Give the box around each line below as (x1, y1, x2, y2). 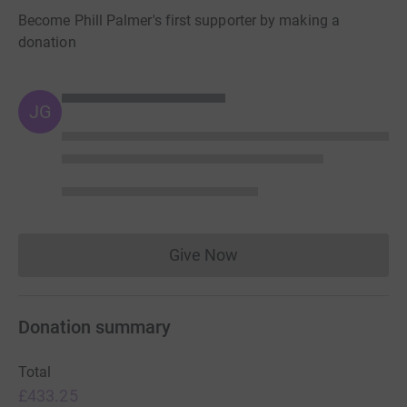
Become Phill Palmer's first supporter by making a (18, 11, 340, 29)
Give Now (168, 244, 239, 264)
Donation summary (18, 315, 171, 338)
